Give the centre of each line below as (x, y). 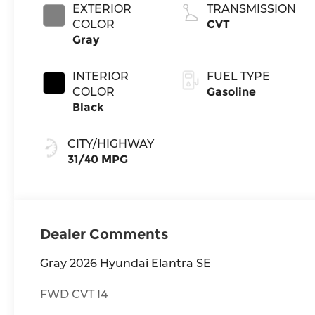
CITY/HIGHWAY (110, 144)
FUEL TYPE (238, 77)
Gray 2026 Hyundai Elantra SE (125, 263)
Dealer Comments (104, 234)
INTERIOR (100, 77)
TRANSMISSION (251, 9)
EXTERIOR (102, 9)
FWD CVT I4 (74, 294)
